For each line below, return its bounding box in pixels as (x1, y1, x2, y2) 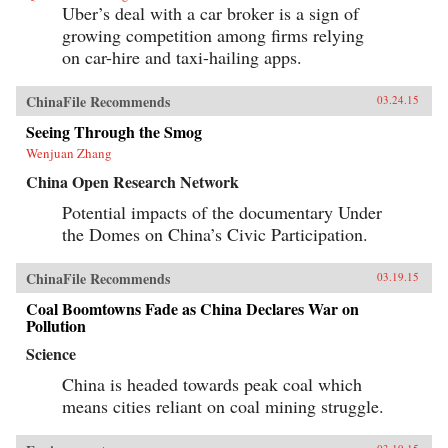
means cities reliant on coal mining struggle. (62, 393, 384, 418)
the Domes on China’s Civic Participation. (62, 221, 368, 246)
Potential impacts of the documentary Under (62, 199, 382, 224)
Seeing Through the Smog (26, 119, 202, 143)
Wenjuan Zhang (26, 143, 112, 162)
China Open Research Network (26, 169, 239, 193)
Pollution (26, 313, 86, 337)
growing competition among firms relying (62, 22, 364, 47)
